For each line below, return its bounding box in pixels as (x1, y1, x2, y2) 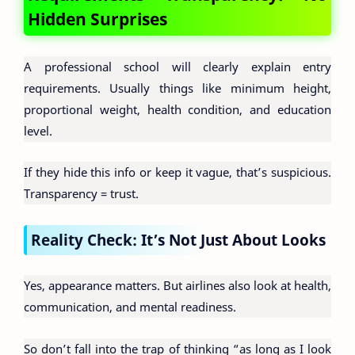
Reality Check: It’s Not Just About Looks (31, 228, 326, 250)
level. (24, 122, 52, 139)
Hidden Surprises (28, 8, 167, 30)
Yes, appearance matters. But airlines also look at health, (24, 277, 331, 293)
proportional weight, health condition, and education (24, 101, 331, 117)
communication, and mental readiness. (24, 299, 239, 315)
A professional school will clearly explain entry (24, 58, 331, 74)
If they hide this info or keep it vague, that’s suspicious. (24, 164, 331, 180)
